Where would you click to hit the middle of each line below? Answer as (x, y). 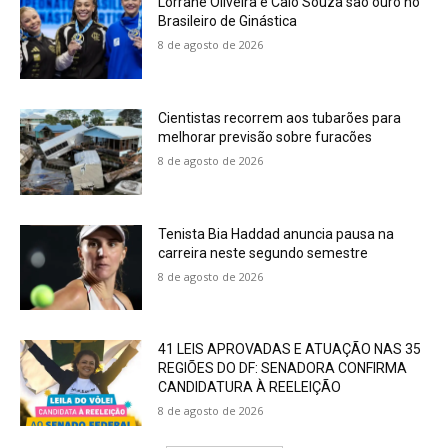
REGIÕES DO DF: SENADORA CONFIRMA (283, 368)
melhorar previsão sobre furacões (265, 137)
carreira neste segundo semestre (263, 252)
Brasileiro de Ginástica (228, 21)
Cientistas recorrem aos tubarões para (280, 118)
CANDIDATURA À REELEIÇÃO (250, 387)
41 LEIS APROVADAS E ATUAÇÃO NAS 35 (290, 349)
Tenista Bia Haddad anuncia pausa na (276, 233)
